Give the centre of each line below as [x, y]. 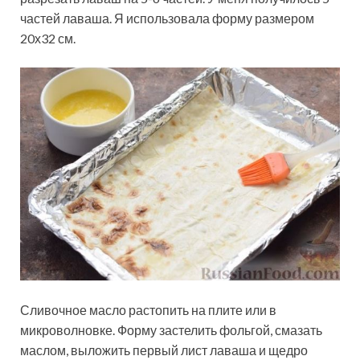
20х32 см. [48, 38]
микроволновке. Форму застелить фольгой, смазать [171, 330]
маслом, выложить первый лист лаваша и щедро [164, 350]
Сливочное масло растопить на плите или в [148, 310]
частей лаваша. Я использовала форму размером [167, 18]
